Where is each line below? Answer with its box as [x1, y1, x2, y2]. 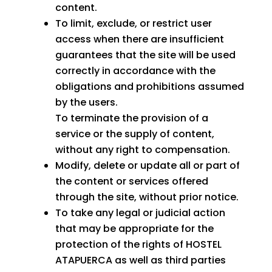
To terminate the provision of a [55, 111, 208, 126]
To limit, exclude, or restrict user [55, 16, 212, 31]
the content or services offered [55, 174, 208, 189]
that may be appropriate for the [55, 222, 214, 236]
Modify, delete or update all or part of [55, 158, 240, 173]
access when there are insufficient [55, 32, 224, 47]
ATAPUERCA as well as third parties [55, 253, 226, 268]
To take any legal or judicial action [55, 206, 225, 220]
